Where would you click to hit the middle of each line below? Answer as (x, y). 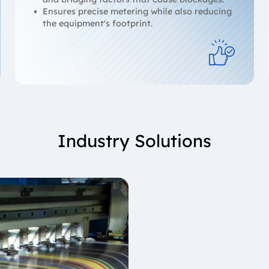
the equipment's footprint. (98, 23)
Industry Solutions (134, 141)
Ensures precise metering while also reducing (138, 11)
